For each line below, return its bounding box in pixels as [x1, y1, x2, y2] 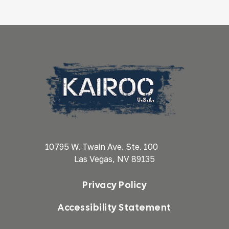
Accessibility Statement [58, 201, 171, 213]
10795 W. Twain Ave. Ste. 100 [44, 142, 185, 152]
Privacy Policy [82, 178, 147, 191]
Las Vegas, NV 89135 [74, 154, 155, 165]
